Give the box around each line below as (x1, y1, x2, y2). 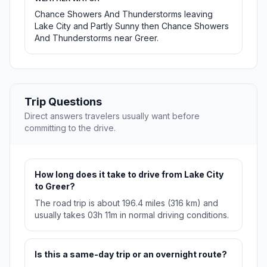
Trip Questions (24, 95, 102, 108)
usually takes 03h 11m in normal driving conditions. (35, 210, 229, 221)
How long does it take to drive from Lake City (35, 169, 223, 180)
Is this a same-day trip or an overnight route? (35, 249, 227, 260)
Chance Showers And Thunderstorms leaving (35, 9, 213, 20)
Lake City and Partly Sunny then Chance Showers (35, 21, 229, 32)
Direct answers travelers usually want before (24, 111, 200, 122)
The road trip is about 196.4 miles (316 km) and (35, 198, 218, 209)
